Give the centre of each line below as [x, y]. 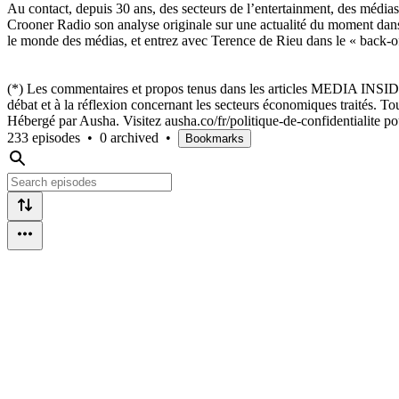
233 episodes [44, 137]
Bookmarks [215, 138]
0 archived [129, 137]
